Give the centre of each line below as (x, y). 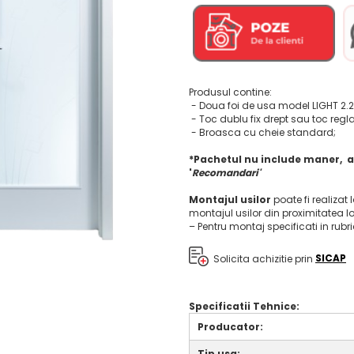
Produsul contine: (232, 92)
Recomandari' (226, 172)
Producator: (230, 326)
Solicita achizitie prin (262, 258)
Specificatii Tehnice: (244, 306)
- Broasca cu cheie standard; (262, 132)
